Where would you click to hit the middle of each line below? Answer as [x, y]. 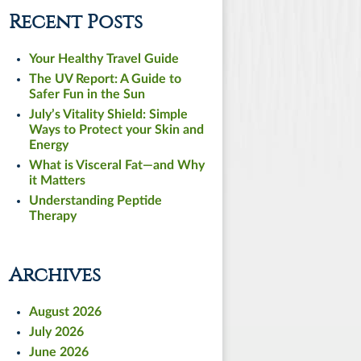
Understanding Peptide [95, 200]
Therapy [53, 216]
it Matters [57, 180]
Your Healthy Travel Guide [104, 58]
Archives [55, 274]
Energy [49, 145]
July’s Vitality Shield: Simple [108, 114]
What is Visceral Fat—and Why [117, 165]
